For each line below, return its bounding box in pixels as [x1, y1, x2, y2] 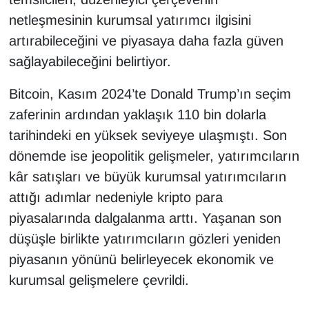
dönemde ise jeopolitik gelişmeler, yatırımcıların [8, 148, 299, 164]
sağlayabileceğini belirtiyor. [8, 54, 171, 70]
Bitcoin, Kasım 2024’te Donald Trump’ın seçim [8, 86, 291, 102]
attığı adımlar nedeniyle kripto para [8, 190, 223, 206]
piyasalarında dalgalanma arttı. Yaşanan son [8, 210, 281, 226]
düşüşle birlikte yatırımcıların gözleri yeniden [8, 231, 281, 247]
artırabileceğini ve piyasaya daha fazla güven [8, 33, 283, 49]
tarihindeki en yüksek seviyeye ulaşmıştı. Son [8, 128, 287, 143]
